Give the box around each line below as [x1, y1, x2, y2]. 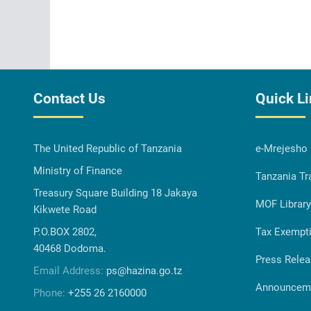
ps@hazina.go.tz [106, 264, 182, 277]
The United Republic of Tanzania [33, 142, 182, 155]
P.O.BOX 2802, [33, 225, 96, 238]
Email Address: [33, 264, 106, 277]
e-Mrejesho [255, 142, 308, 155]
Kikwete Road [33, 203, 96, 216]
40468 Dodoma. [33, 242, 106, 255]
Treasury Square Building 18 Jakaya [33, 186, 197, 199]
